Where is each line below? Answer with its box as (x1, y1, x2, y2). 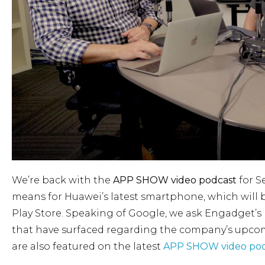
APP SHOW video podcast (113, 174, 237, 186)
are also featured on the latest (12, 240, 163, 252)
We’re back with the (12, 174, 113, 186)
